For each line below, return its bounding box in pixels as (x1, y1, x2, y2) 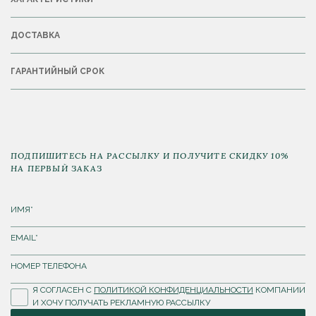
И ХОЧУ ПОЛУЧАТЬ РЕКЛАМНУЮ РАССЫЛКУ (32, 298, 210, 308)
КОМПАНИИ (253, 285, 305, 296)
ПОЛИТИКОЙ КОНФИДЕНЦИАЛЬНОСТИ (94, 285, 253, 296)
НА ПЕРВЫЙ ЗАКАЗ (11, 163, 102, 174)
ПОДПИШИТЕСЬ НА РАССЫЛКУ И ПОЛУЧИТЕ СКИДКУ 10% (11, 150, 289, 162)
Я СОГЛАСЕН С (32, 285, 94, 296)
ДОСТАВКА (11, 30, 60, 41)
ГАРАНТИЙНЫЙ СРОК (11, 66, 104, 77)
